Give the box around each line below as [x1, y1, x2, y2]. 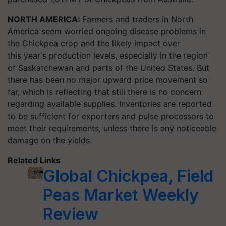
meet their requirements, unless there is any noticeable [8, 123, 216, 133]
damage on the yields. [8, 135, 97, 145]
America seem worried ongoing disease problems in [8, 26, 206, 36]
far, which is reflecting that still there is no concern [8, 86, 201, 97]
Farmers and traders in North [82, 14, 193, 24]
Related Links [8, 155, 61, 165]
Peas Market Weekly [42, 185, 199, 205]
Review [42, 204, 98, 224]
